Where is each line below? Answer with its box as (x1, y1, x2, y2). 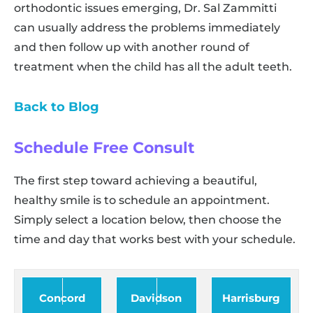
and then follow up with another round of (14, 40, 249, 54)
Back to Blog (14, 99, 99, 115)
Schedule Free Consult (14, 138, 195, 158)
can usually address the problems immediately (14, 20, 280, 34)
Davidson (131, 291, 182, 305)
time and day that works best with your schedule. (14, 233, 296, 247)
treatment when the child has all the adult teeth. (14, 59, 292, 73)
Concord (38, 291, 85, 305)
